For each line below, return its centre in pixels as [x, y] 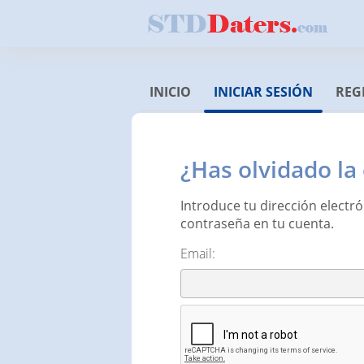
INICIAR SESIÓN [263, 92]
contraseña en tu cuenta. [257, 223]
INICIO [170, 92]
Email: [198, 253]
